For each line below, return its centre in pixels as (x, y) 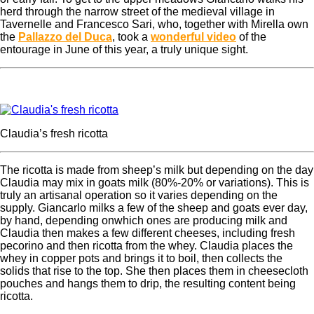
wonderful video (193, 36)
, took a (131, 36)
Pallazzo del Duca (65, 36)
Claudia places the (246, 245)
